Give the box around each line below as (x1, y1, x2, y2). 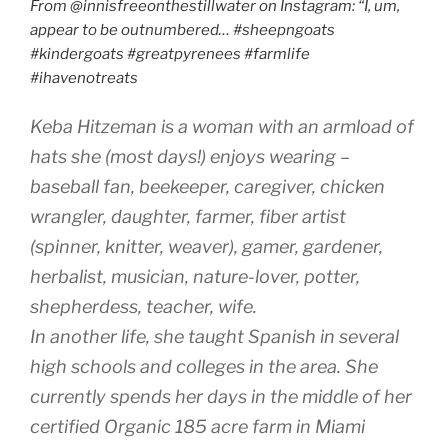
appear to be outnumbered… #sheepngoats (30, 20, 335, 39)
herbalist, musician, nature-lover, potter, (30, 266, 360, 288)
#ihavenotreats (30, 68, 138, 87)
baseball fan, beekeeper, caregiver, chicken (30, 176, 385, 198)
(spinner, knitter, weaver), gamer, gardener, (30, 236, 383, 258)
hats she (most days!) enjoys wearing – (30, 146, 350, 168)
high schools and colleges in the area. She (30, 356, 378, 378)
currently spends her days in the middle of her (30, 386, 412, 408)
